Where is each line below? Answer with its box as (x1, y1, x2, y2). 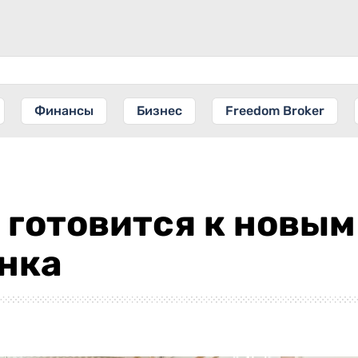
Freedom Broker (225, 103, 324, 118)
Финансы (34, 103, 93, 118)
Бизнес (137, 103, 182, 118)
